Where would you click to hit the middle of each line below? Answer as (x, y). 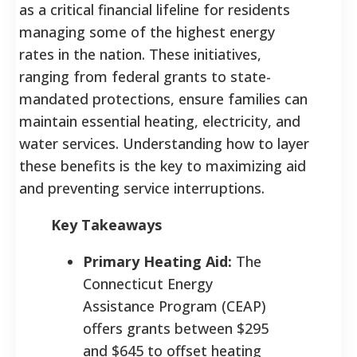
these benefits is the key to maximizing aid (163, 165)
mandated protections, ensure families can (163, 98)
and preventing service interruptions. (142, 188)
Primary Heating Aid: (157, 261)
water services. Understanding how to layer (164, 143)
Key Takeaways (106, 224)
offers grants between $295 (176, 328)
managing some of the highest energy (147, 31)
